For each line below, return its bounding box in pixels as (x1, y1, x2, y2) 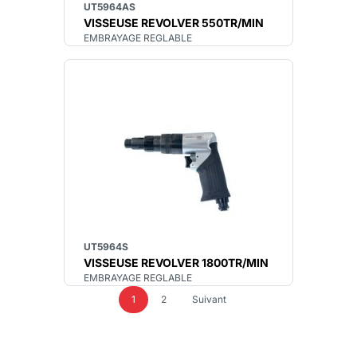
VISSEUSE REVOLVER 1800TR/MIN (84, 256, 269, 269)
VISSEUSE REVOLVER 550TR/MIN (84, 16, 264, 29)
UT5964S (84, 241, 128, 253)
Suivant (191, 293, 226, 305)
